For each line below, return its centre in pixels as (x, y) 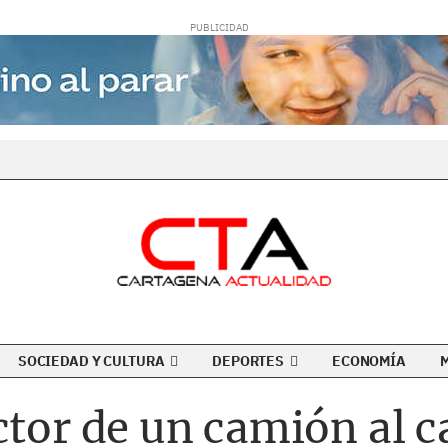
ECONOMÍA (369, 361)
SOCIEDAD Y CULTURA (92, 361)
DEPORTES (249, 361)
